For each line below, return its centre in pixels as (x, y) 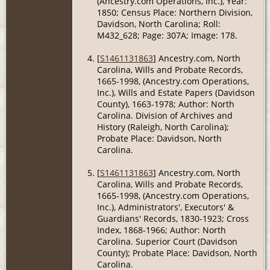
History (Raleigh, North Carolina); (163, 127)
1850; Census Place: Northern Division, (174, 12)
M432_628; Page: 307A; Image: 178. (167, 35)
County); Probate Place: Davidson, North (177, 253)
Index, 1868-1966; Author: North (161, 230)
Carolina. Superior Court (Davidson (167, 241)
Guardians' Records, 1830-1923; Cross (173, 218)
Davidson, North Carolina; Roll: (159, 24)
